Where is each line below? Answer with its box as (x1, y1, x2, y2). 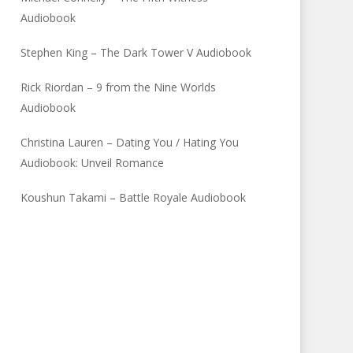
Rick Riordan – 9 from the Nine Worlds (20, 80, 217, 95)
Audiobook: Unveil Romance (20, 155, 165, 170)
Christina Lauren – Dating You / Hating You (20, 135, 240, 150)
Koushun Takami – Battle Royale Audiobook (20, 190, 247, 205)
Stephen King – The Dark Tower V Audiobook (20, 45, 252, 60)
